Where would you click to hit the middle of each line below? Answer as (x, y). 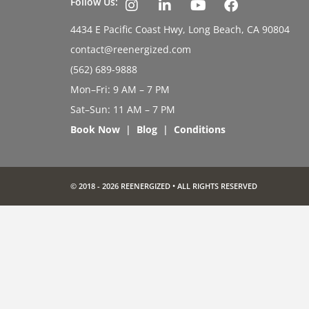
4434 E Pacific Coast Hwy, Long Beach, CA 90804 (180, 30)
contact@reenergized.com (131, 50)
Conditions (200, 130)
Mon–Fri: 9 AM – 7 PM (120, 90)
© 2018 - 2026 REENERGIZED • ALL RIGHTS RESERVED (164, 186)
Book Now (95, 130)
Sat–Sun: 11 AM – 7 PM (123, 110)
